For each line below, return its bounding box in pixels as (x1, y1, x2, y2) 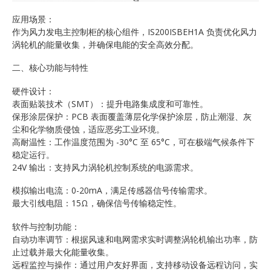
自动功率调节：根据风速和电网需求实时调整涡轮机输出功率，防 (12, 233, 258, 245)
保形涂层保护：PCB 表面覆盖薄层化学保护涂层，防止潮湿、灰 (12, 110, 252, 122)
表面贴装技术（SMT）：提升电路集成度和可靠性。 (12, 97, 208, 109)
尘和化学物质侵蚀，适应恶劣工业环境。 (12, 123, 165, 135)
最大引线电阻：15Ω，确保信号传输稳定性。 (12, 197, 181, 209)
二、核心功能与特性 (12, 62, 88, 73)
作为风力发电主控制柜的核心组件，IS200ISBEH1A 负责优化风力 (12, 25, 257, 38)
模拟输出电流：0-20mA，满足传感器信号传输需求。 (12, 184, 212, 196)
